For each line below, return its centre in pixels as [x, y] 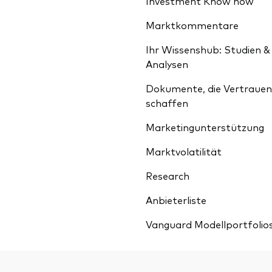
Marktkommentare [192, 25]
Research [168, 175]
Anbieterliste [176, 200]
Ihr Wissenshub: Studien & [208, 49]
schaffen [167, 103]
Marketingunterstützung [205, 127]
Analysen [167, 64]
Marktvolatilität [184, 151]
